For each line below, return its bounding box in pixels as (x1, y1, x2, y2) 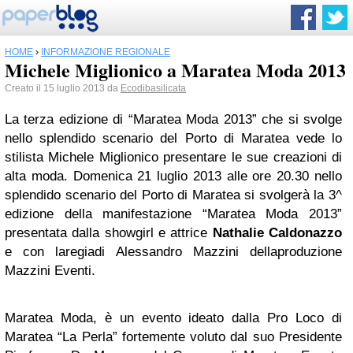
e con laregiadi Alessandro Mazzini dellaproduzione (5, 244, 342, 259)
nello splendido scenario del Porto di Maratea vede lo (5, 131, 342, 146)
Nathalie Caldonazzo (212, 225, 343, 240)
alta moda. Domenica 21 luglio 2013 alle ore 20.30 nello (5, 169, 342, 184)
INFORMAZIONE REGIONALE (41, 46, 170, 58)
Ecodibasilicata (121, 83, 186, 94)
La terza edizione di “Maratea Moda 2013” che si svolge (5, 112, 342, 127)
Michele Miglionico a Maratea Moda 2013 (5, 56, 346, 84)
